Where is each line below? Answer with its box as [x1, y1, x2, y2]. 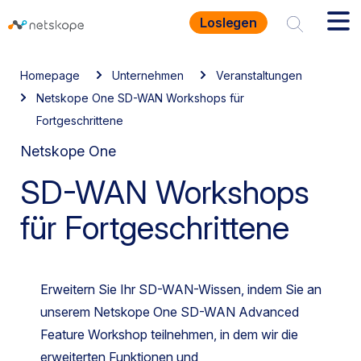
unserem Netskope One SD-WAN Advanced [40, 304, 299, 320]
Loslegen [200, 15, 257, 31]
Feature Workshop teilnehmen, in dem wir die [40, 326, 298, 342]
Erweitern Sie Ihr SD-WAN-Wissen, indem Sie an [40, 281, 322, 297]
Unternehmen [112, 68, 184, 82]
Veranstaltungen [216, 68, 302, 82]
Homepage [20, 68, 80, 82]
